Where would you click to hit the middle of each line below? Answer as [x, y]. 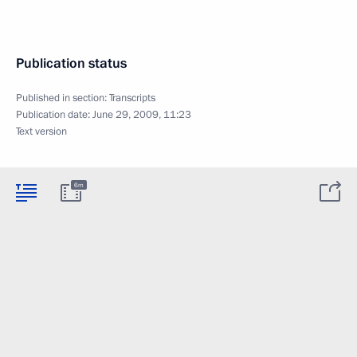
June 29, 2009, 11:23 [142, 114]
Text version [41, 131]
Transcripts [132, 98]
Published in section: [63, 98]
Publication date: [54, 114]
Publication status [71, 63]
